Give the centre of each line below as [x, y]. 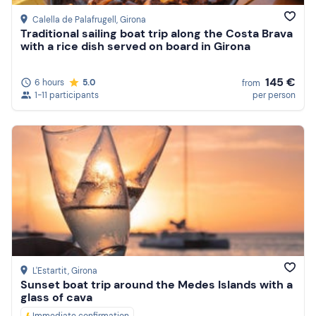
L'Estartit [50, 271]
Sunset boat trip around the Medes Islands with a [157, 285]
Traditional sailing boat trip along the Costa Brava [157, 34]
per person [274, 95]
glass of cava [56, 298]
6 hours [49, 83]
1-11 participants [67, 95]
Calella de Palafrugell [74, 20]
